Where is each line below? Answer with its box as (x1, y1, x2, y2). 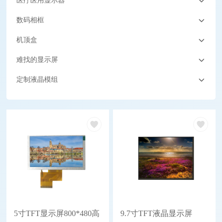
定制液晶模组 (16, 76, 58, 84)
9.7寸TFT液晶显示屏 (120, 209, 192, 218)
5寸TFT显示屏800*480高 (14, 209, 100, 218)
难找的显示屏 (16, 56, 58, 64)
